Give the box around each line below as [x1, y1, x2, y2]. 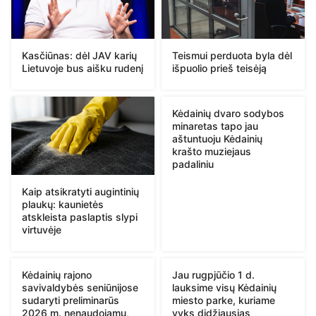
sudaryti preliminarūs [22, 294, 119, 307]
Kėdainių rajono [22, 269, 92, 281]
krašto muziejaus [172, 145, 251, 158]
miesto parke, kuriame [172, 294, 275, 307]
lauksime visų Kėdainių [172, 281, 276, 294]
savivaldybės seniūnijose [22, 281, 138, 294]
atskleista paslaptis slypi [22, 211, 138, 224]
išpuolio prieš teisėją [172, 62, 267, 75]
